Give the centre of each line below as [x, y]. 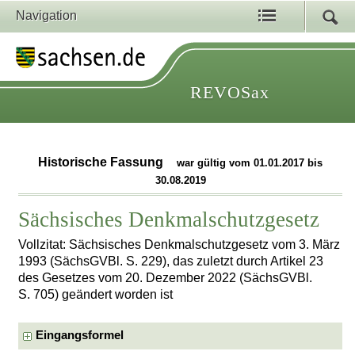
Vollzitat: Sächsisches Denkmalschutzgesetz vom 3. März [179, 244]
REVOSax [230, 92]
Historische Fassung [103, 162]
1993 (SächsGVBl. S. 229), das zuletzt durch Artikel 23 [171, 261]
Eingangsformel [80, 336]
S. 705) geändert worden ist [96, 294]
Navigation [46, 15]
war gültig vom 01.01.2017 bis [250, 163]
